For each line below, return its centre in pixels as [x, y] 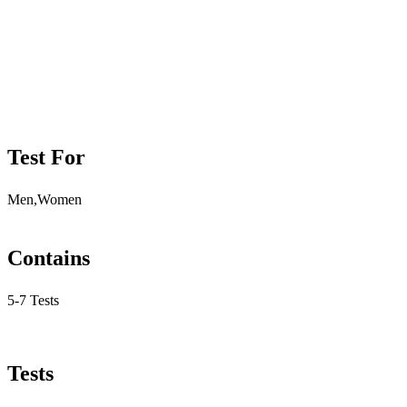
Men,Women [45, 199]
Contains [49, 258]
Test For [46, 157]
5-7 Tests [33, 300]
